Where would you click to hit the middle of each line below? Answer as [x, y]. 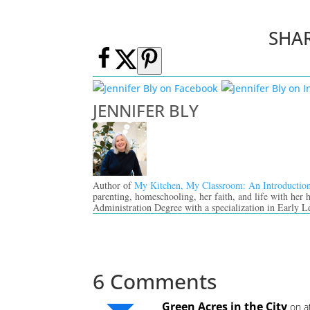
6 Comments [155, 281]
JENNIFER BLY [146, 110]
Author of [114, 185]
